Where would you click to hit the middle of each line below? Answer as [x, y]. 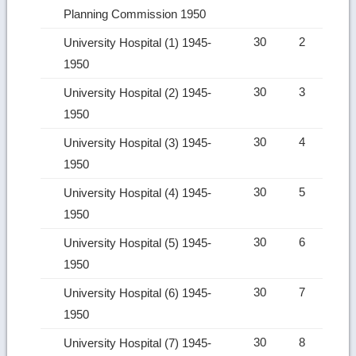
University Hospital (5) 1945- [138, 242]
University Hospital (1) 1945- [138, 42]
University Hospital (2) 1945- [138, 92]
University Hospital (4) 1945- [138, 192]
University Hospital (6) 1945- [138, 292]
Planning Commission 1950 [137, 14]
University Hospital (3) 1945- [138, 142]
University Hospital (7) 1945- [138, 342]
